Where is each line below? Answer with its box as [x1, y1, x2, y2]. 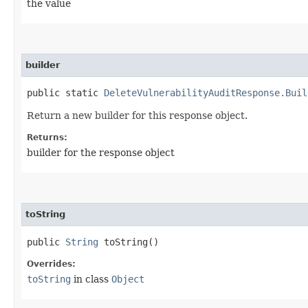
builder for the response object [27, 146, 175, 158]
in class [71, 273, 111, 285]
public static [27, 87, 104, 98]
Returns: [27, 132, 67, 142]
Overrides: [27, 258, 76, 269]
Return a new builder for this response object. [27, 109, 247, 121]
